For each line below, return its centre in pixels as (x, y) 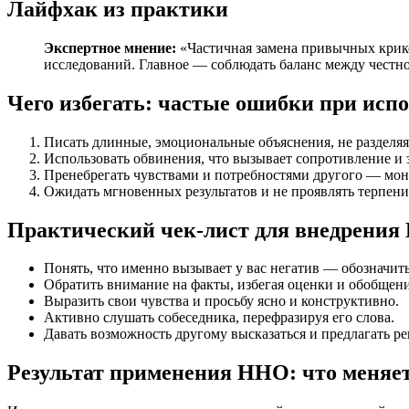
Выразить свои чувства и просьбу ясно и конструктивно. (221, 301)
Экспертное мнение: (110, 47)
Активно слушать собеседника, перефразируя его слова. (219, 318)
